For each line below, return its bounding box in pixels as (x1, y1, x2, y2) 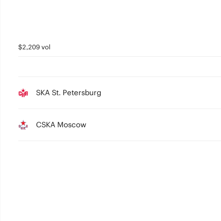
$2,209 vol (18, 43, 50, 51)
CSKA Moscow (36, 120, 86, 129)
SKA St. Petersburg (36, 88, 101, 97)
